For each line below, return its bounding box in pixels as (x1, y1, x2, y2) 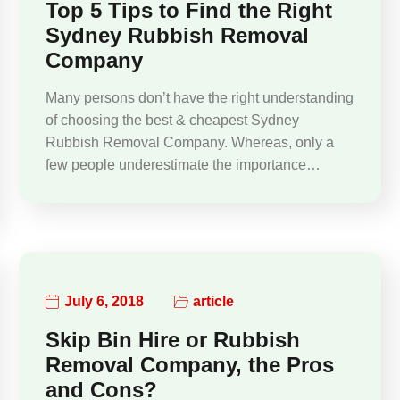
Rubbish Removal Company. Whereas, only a (45, 134, 334, 150)
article (192, 294, 234, 310)
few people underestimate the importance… (45, 156, 321, 172)
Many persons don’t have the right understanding (45, 89, 354, 105)
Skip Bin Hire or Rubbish (45, 327, 300, 352)
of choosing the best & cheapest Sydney (45, 112, 299, 128)
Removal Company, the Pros (45, 352, 334, 377)
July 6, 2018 (63, 294, 144, 310)
